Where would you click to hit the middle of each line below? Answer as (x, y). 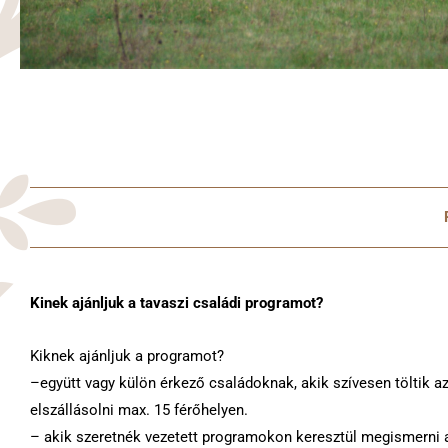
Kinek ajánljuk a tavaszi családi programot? (176, 302)
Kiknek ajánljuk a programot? (127, 355)
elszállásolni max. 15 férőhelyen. (141, 409)
